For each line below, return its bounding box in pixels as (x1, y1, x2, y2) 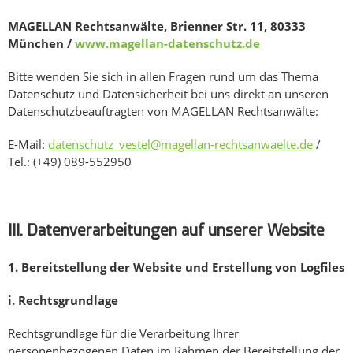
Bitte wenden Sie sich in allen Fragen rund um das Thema (8, 69, 318, 85)
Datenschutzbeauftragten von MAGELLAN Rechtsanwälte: (8, 103, 318, 120)
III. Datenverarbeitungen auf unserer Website (8, 221, 325, 240)
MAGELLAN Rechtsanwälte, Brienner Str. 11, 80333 (8, 18, 306, 35)
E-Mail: (8, 136, 48, 153)
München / (8, 35, 75, 52)
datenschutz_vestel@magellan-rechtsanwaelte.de (48, 136, 313, 153)
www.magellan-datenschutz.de (75, 35, 260, 52)
